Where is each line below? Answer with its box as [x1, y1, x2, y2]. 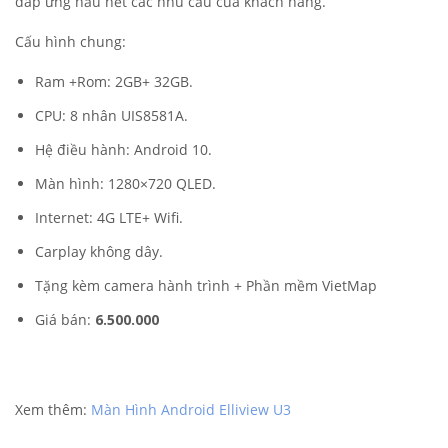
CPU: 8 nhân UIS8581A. [35, 106, 188, 125]
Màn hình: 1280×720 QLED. [35, 174, 216, 193]
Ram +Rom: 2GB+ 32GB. [35, 72, 193, 91]
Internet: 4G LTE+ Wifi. [35, 208, 183, 227]
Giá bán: [35, 310, 95, 329]
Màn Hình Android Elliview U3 [91, 400, 291, 419]
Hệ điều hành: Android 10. [35, 140, 212, 159]
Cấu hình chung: [15, 32, 126, 51]
